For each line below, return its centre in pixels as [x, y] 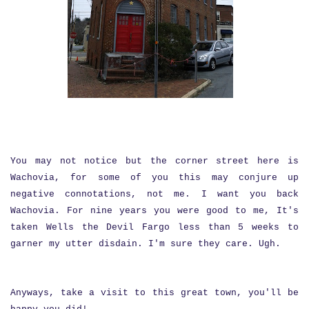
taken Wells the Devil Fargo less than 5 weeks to [154, 227]
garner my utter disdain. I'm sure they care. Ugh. [146, 243]
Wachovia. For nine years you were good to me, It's [154, 210]
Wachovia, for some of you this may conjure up [154, 177]
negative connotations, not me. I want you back [154, 194]
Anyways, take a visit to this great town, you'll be [154, 292]
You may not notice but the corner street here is [154, 161]
